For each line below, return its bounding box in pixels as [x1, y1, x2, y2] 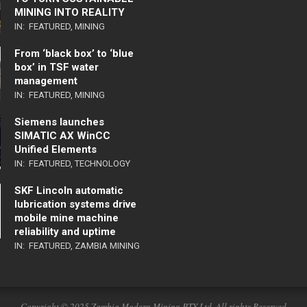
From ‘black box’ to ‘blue [14, 47, 134, 60]
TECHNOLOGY [74, 158, 130, 169]
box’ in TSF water [14, 61, 99, 74]
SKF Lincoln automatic [14, 184, 123, 197]
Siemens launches [14, 116, 104, 129]
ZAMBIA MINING [74, 241, 140, 251]
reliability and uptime [14, 225, 116, 238]
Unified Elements [14, 143, 97, 156]
